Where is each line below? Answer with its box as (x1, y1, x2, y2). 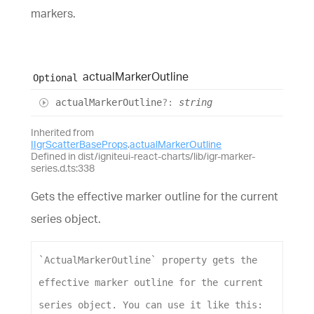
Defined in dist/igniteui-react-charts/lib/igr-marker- (31, 150, 255, 163)
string (179, 97, 212, 109)
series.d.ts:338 (31, 162, 95, 175)
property (162, 254, 207, 266)
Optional (32, 71, 78, 83)
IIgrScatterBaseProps (31, 138, 128, 151)
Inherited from (31, 126, 94, 139)
